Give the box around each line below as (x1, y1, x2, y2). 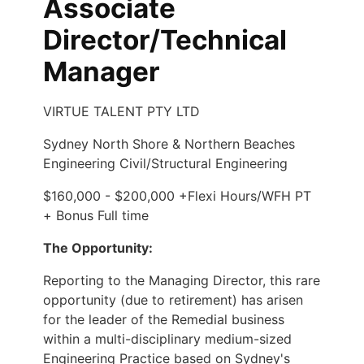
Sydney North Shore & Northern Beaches (43, 135, 295, 152)
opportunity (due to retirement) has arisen (43, 291, 303, 308)
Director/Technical (43, 24, 287, 56)
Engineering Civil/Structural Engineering (43, 154, 288, 171)
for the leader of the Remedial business (43, 310, 284, 327)
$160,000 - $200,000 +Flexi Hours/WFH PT (43, 187, 311, 204)
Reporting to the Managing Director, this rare (43, 271, 320, 288)
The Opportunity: (43, 239, 153, 256)
